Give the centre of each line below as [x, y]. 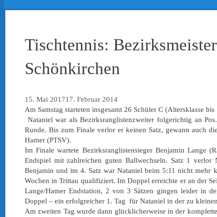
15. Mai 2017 [45, 100]
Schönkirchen [72, 69]
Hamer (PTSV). [48, 140]
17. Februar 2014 [92, 100]
